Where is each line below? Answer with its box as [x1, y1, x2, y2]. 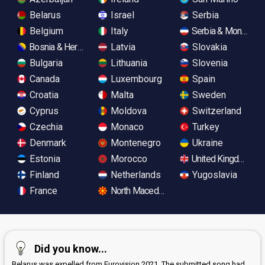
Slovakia [189, 41, 227, 53]
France [27, 185, 57, 197]
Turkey [189, 121, 219, 133]
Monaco [108, 121, 144, 133]
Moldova [108, 105, 147, 117]
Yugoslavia [189, 169, 237, 181]
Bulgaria [27, 57, 63, 69]
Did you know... [34, 243, 107, 256]
